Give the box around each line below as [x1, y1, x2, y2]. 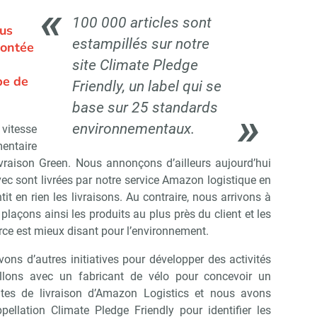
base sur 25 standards [71, 99, 218, 117]
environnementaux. [71, 120, 195, 138]
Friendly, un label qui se [71, 78, 221, 96]
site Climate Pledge [71, 57, 198, 74]
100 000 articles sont [71, 14, 212, 32]
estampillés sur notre [71, 35, 209, 53]
